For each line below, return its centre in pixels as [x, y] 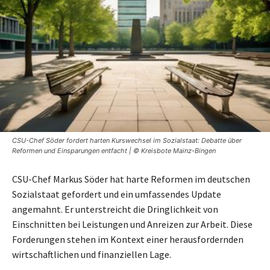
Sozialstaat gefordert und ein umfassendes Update [117, 194]
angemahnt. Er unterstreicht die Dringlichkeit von [115, 209]
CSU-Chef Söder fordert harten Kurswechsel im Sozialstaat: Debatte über [127, 140]
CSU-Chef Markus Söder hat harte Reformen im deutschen [131, 179]
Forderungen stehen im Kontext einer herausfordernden [128, 239]
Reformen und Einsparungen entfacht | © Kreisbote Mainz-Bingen [114, 150]
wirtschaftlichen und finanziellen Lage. [92, 254]
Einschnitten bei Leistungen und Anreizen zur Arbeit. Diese [132, 224]
